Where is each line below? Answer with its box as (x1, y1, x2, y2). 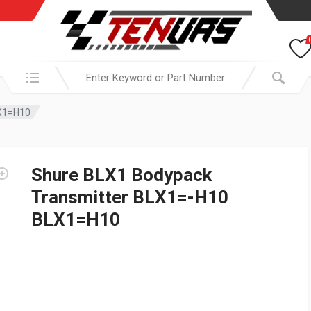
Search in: (2, 63, 49, 76)
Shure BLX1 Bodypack (31, 165, 212, 185)
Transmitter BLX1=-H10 (31, 187, 228, 208)
